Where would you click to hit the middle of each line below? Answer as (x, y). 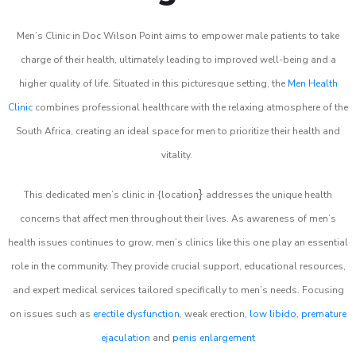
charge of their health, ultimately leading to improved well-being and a (178, 60)
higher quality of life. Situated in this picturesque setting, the (153, 83)
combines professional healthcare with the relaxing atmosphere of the (190, 107)
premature (324, 314)
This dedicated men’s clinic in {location (111, 195)
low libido (273, 314)
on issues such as (51, 314)
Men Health (312, 83)
